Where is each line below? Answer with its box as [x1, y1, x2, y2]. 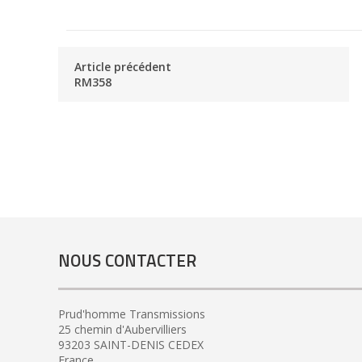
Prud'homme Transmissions [58, 305, 205, 322]
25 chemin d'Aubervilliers [58, 321, 187, 337]
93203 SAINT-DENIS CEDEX [58, 336, 204, 352]
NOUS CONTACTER [58, 247, 196, 274]
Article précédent [74, 58, 171, 74]
